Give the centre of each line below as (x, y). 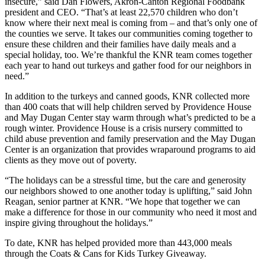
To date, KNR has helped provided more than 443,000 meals (118, 243)
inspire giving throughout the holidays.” (79, 222)
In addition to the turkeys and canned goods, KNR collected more (127, 96)
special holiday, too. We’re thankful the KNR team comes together (128, 54)
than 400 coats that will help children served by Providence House (128, 106)
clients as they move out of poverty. (71, 160)
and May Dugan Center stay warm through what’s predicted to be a (130, 117)
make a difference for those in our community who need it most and (131, 212)
